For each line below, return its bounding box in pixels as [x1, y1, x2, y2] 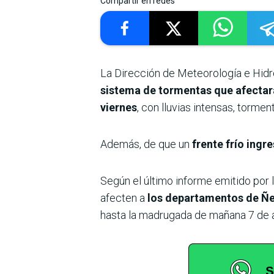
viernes [100, 101, 137, 114]
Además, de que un [100, 138, 192, 151]
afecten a [100, 191, 145, 205]
